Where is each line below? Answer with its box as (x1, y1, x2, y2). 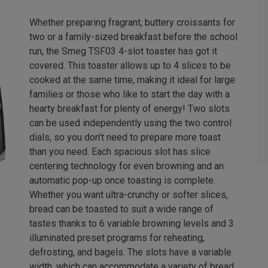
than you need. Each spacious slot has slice (29, 146, 211, 158)
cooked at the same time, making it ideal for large (29, 74, 235, 86)
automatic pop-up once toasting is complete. (29, 175, 215, 187)
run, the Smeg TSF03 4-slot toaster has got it (29, 45, 217, 57)
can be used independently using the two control (29, 117, 232, 129)
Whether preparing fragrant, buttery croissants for (29, 17, 235, 29)
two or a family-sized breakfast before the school (29, 31, 237, 43)
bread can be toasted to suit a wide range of (29, 203, 214, 215)
